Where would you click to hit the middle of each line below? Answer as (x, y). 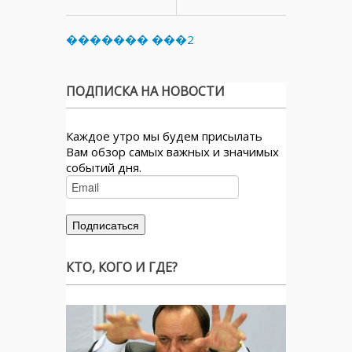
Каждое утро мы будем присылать (164, 136)
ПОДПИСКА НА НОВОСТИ (145, 91)
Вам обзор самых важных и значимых (172, 152)
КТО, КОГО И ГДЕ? (122, 267)
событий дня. (104, 167)
